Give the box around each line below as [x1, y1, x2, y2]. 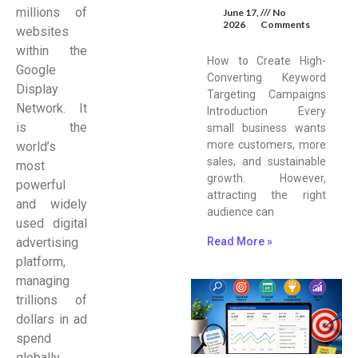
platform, [16, 253, 66, 269]
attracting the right [206, 188, 326, 201]
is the [16, 119, 88, 135]
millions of [16, 4, 88, 20]
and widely [16, 196, 88, 212]
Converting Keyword [206, 70, 326, 84]
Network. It [16, 100, 88, 116]
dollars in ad [16, 311, 88, 327]
